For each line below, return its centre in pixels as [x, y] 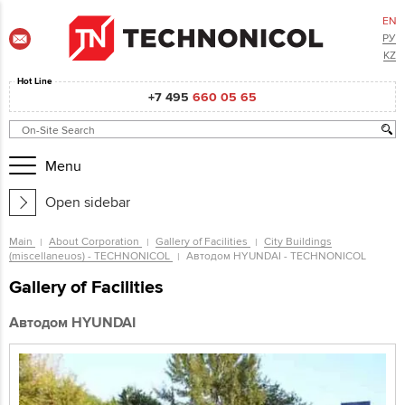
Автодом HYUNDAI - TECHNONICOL [276, 255]
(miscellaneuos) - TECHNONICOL [91, 255]
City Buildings [298, 241]
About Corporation [95, 241]
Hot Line [35, 81]
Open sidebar [88, 202]
